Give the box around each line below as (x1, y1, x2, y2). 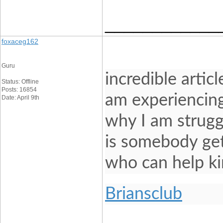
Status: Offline (1, 78, 39, 85)
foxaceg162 (1, 37, 38, 45)
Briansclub (105, 185, 182, 203)
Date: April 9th (1, 94, 39, 101)
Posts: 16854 (1, 86, 37, 93)
